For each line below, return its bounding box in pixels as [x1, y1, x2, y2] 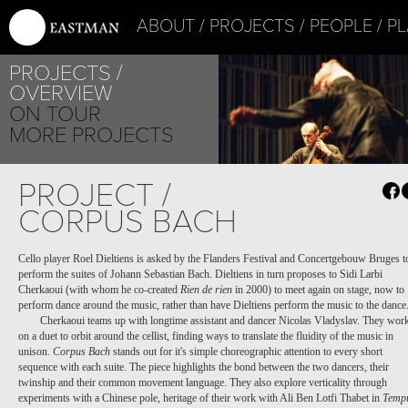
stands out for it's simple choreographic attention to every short [110, 345, 382, 358]
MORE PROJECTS [9, 122, 174, 148]
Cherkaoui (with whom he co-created [18, 283, 180, 296]
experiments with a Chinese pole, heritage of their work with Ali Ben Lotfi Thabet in [18, 392, 382, 404]
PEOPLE [310, 15, 372, 37]
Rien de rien [180, 283, 232, 296]
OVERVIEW [9, 80, 112, 107]
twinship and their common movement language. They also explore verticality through [18, 376, 387, 389]
